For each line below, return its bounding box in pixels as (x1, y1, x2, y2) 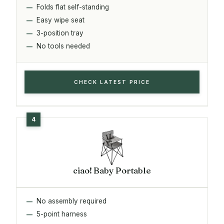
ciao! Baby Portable (73, 164, 151, 175)
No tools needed (36, 41, 90, 50)
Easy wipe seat (36, 15, 84, 24)
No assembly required (36, 196, 106, 205)
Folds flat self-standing (36, 2, 109, 11)
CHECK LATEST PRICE (74, 78, 150, 85)
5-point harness (36, 209, 87, 218)
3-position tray (36, 28, 83, 37)
